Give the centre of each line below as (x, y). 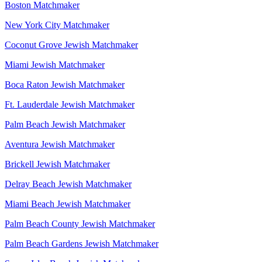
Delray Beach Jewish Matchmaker (68, 184)
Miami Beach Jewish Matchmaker (68, 204)
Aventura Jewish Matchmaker (60, 144)
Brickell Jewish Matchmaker (57, 164)
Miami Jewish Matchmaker (55, 64)
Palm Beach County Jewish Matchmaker (80, 223)
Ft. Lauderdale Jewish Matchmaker (70, 104)
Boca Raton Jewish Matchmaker (65, 84)
